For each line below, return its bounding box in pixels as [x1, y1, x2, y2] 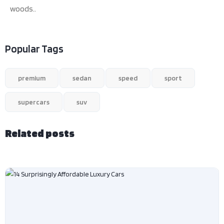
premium [18, 73, 45, 82]
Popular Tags [5, 42, 63, 55]
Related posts [5, 126, 74, 139]
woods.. [10, 3, 36, 13]
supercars [18, 97, 49, 106]
